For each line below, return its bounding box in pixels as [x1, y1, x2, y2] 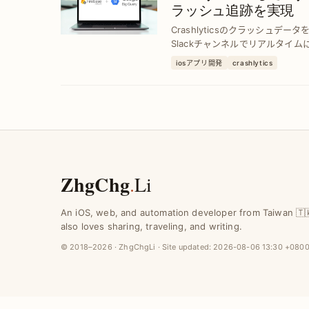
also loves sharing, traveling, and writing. [61, 221, 242, 232]
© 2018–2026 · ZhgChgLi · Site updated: [61, 242, 214, 252]
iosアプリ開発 [176, 59, 223, 67]
